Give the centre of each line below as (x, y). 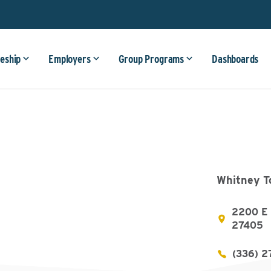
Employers (70, 59)
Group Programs (151, 59)
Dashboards (235, 59)
